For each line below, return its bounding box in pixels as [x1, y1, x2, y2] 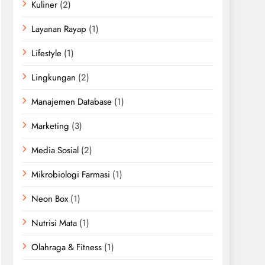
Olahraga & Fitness [31, 241, 102, 254]
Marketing [31, 119, 69, 132]
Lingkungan [31, 71, 76, 84]
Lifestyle [31, 47, 62, 60]
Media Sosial [31, 144, 79, 157]
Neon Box [31, 192, 68, 205]
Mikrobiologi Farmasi [31, 168, 110, 181]
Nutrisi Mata [31, 216, 77, 230]
